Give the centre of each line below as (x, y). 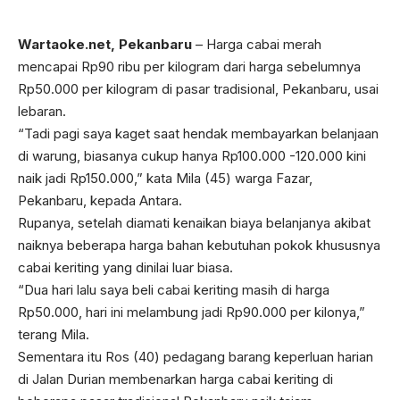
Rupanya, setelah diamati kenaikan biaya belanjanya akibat (194, 223)
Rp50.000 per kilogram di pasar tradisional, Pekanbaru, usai (198, 89)
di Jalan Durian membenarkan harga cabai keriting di (175, 379)
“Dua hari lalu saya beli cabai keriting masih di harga (174, 290)
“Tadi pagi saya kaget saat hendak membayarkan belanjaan (198, 133)
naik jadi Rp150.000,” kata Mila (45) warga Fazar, (165, 178)
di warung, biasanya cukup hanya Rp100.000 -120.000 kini (192, 156)
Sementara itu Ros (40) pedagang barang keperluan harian (196, 357)
